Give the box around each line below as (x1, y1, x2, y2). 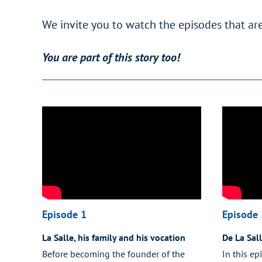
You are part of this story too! (42, 50, 180, 65)
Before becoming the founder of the (42, 247, 185, 260)
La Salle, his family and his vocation (42, 231, 185, 243)
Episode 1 (42, 207, 87, 221)
